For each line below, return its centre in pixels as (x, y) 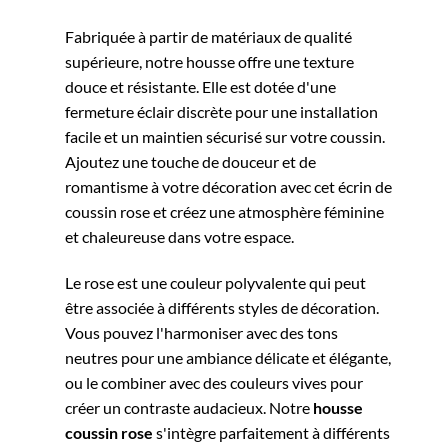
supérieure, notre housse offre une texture (209, 62)
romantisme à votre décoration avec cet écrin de (228, 187)
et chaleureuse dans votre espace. (179, 237)
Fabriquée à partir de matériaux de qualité (208, 37)
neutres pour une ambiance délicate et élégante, (228, 358)
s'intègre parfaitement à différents (271, 433)
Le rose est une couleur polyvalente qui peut (215, 283)
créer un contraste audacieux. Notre (189, 408)
